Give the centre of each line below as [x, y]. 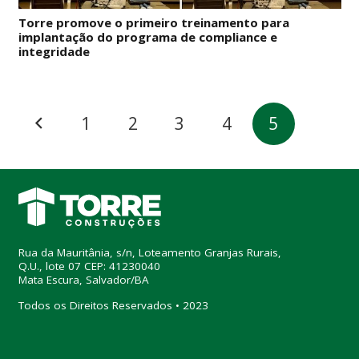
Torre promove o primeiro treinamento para [153, 22]
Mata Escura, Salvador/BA [83, 280]
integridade [54, 51]
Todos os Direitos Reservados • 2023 [113, 306]
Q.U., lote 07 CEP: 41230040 [89, 266]
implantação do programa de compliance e [147, 36]
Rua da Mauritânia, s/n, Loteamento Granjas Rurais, [149, 253]
